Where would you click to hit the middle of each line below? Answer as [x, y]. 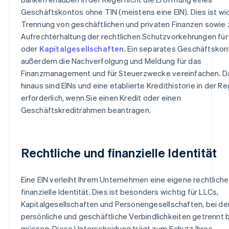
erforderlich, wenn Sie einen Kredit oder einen [101, 97]
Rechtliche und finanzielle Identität [119, 152]
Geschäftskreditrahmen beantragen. [86, 110]
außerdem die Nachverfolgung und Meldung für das [111, 61]
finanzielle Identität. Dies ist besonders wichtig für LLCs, [120, 191]
